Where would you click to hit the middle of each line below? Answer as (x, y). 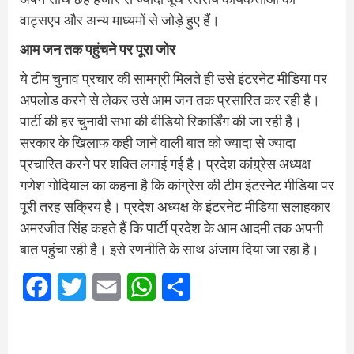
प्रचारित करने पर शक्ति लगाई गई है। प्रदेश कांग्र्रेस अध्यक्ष (165, 164)
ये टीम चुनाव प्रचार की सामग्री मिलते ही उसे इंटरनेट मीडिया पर (173, 78)
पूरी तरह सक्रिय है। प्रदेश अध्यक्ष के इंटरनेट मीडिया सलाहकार (175, 206)
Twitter (107, 286)
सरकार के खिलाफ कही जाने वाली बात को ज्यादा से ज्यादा (158, 142)
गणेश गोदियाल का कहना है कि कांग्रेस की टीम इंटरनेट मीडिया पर (177, 185)
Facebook (77, 286)
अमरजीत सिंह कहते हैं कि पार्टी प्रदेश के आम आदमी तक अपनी (171, 228)
